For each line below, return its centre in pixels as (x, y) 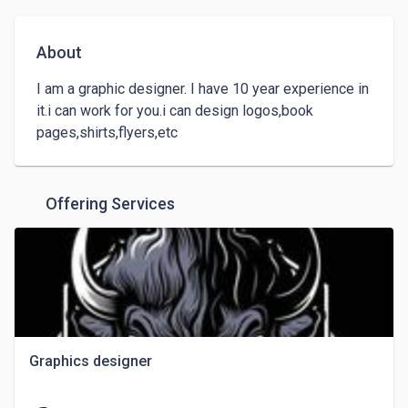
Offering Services (110, 204)
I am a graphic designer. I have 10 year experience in (203, 89)
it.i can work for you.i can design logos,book (175, 111)
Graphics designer (91, 361)
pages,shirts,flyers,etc (107, 133)
